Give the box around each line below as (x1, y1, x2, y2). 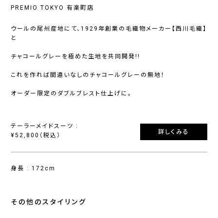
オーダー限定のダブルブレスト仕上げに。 (11, 90, 132, 97)
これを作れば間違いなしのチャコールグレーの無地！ (11, 72, 165, 79)
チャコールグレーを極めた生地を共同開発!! (11, 53, 141, 60)
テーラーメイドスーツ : (11, 123, 79, 130)
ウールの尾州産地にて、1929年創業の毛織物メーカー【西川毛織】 (11, 25, 207, 33)
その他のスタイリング (11, 198, 87, 206)
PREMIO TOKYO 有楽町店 (11, 4, 94, 12)
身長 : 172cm (11, 165, 56, 172)
